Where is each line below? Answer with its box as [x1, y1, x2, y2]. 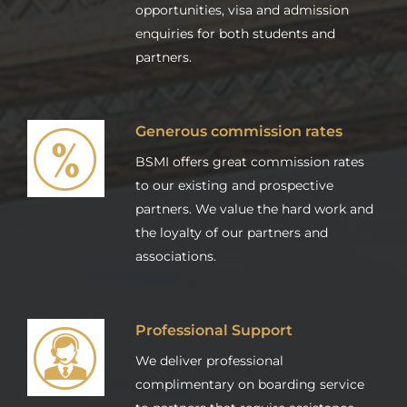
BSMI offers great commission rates [135, 153, 364, 170]
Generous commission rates [135, 121, 342, 140]
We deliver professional [135, 352, 283, 369]
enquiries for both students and [135, 25, 335, 42]
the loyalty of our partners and [135, 223, 328, 241]
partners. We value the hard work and [135, 200, 373, 217]
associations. [135, 247, 216, 264]
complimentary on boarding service [135, 375, 364, 392]
